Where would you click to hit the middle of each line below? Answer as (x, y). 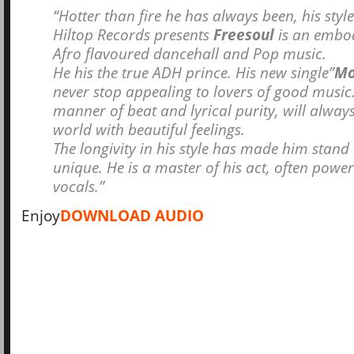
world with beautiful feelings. (149, 129)
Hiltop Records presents (131, 34)
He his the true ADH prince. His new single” (194, 72)
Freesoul (242, 34)
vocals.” (79, 186)
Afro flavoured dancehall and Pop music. (190, 53)
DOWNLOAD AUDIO (132, 215)
